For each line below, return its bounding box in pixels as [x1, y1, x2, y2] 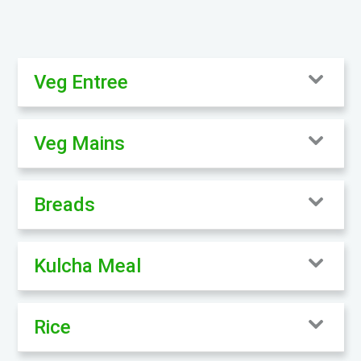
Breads [33, 193, 95, 216]
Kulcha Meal [33, 254, 141, 277]
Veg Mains [33, 131, 125, 155]
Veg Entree [33, 70, 128, 93]
